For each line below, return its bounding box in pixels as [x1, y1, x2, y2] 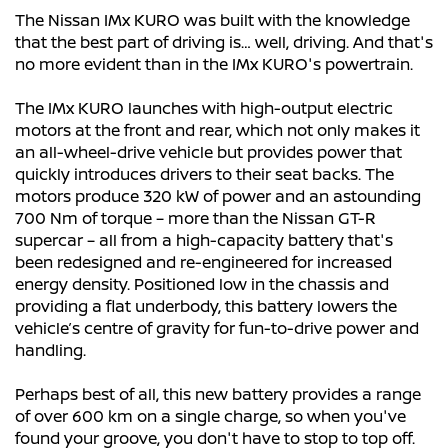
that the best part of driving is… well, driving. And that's [15, 31, 433, 54]
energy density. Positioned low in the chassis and [15, 273, 389, 296]
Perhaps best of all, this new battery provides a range [15, 383, 421, 406]
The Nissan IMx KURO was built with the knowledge [15, 9, 410, 32]
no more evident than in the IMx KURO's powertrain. [15, 53, 413, 76]
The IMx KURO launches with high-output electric [15, 97, 393, 120]
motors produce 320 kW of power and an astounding [15, 185, 421, 208]
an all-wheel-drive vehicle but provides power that [15, 141, 402, 164]
